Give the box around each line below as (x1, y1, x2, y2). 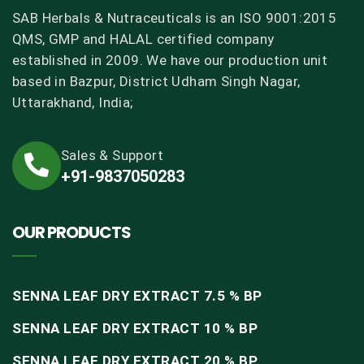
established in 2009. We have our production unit (12, 52, 328, 69)
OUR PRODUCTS (12, 221, 131, 245)
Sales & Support (61, 147, 163, 164)
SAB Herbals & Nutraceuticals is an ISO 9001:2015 (12, 10, 337, 27)
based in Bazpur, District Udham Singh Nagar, (12, 73, 301, 90)
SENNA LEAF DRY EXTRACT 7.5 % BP (12, 288, 262, 305)
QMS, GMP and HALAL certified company (12, 31, 275, 48)
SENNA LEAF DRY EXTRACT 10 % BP (12, 320, 258, 337)
